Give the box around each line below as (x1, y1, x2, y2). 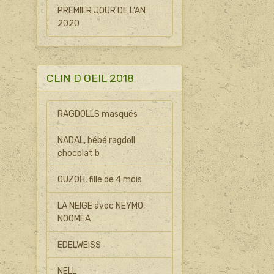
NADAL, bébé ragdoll (57, 135, 136, 146)
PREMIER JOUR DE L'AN (57, 5, 146, 16)
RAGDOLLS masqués (57, 108, 138, 119)
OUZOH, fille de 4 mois (57, 174, 143, 185)
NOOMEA (57, 213, 91, 224)
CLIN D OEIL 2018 (46, 72, 134, 84)
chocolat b (57, 147, 100, 158)
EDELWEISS (57, 239, 102, 250)
